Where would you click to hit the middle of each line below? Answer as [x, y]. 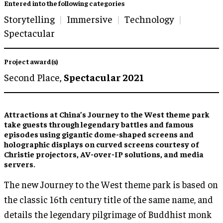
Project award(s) [31, 61]
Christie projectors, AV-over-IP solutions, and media [104, 154]
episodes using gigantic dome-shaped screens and [99, 134]
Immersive [90, 18]
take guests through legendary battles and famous [99, 124]
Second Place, [34, 77]
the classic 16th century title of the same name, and [109, 199]
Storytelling [29, 18]
